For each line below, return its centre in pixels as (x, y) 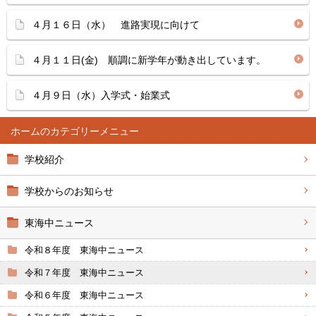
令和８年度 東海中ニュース (84, 250)
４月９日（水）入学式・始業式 (101, 95)
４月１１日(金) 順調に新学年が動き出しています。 (149, 60)
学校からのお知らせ (69, 191)
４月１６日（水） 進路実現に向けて (116, 25)
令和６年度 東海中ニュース (84, 295)
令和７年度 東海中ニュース (84, 273)
